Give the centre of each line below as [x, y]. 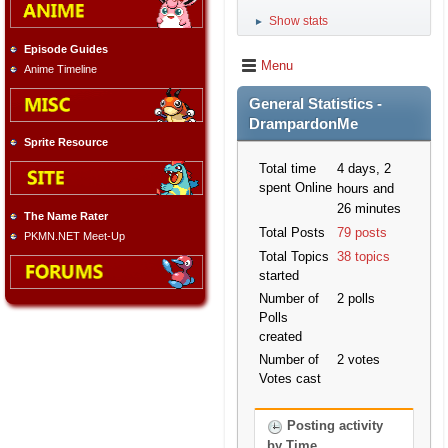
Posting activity [333, 425]
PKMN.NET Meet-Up [74, 235]
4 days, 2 [364, 168]
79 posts [362, 232]
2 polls [356, 298]
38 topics [363, 256]
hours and [365, 188]
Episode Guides [66, 48]
